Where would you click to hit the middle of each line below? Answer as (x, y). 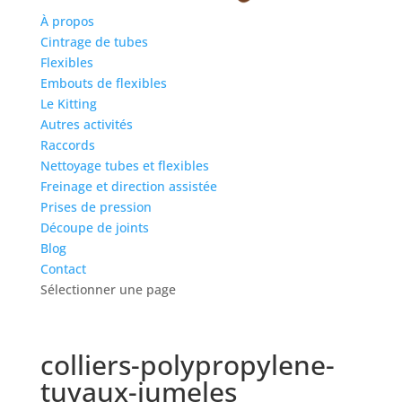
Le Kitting (68, 103)
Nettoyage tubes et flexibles (124, 165)
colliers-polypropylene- (187, 364)
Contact (63, 268)
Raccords (67, 144)
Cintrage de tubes (94, 41)
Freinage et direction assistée (128, 186)
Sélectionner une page (108, 289)
